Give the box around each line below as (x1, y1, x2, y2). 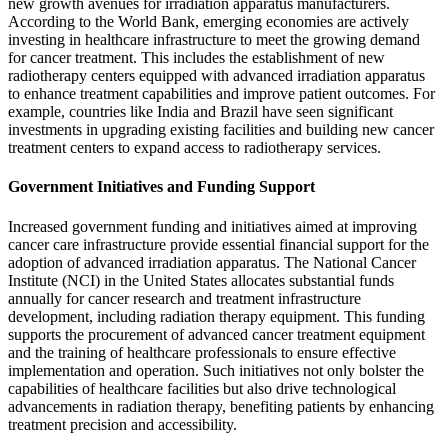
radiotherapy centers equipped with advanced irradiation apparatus (8, 67, 425, 84)
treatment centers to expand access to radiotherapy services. (8, 139, 381, 156)
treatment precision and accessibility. (8, 415, 237, 433)
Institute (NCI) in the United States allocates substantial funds (8, 271, 394, 289)
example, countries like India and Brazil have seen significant (8, 103, 393, 120)
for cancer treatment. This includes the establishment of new (8, 49, 385, 66)
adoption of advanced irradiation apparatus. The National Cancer (8, 253, 416, 271)
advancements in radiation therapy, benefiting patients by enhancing (8, 397, 434, 415)
